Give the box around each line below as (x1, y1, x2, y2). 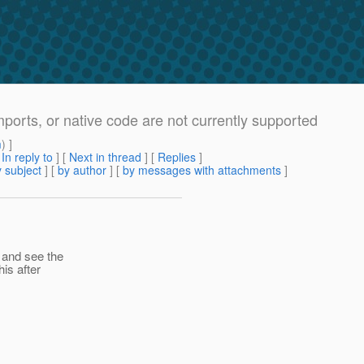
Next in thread (69, 149, 141, 166)
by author (58, 162, 106, 179)
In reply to (2, 149, 53, 166)
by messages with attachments (123, 162, 281, 179)
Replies (158, 149, 196, 166)
